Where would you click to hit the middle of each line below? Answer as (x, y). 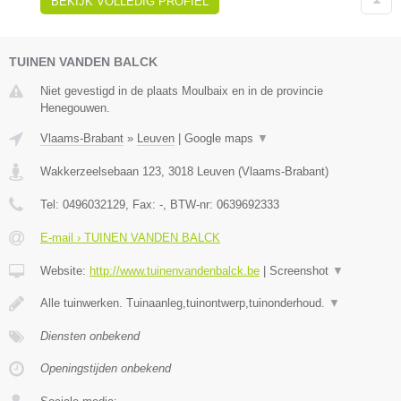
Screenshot (301, 270)
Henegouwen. (75, 107)
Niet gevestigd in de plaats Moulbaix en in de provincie (182, 90)
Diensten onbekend (90, 336)
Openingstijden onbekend (106, 368)
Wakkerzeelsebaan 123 (101, 171)
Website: (65, 270)
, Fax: (142, 204)
